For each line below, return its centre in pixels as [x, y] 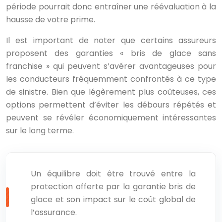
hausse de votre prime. [51, 20]
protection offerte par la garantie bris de [113, 187]
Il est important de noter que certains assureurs [111, 40]
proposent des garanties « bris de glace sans [111, 53]
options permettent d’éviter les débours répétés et [111, 105]
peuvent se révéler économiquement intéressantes [111, 118]
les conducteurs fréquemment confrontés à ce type [111, 79]
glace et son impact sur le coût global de [113, 199]
